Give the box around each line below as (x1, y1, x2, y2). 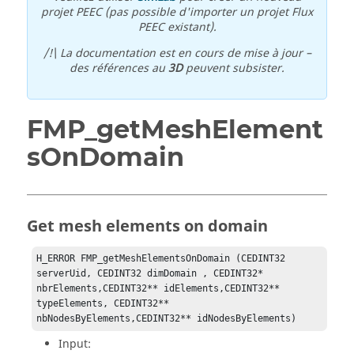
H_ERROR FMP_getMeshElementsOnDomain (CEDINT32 (36, 253, 286, 265)
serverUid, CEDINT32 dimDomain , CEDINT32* (36, 268, 264, 280)
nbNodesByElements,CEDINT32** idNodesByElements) (36, 313, 297, 325)
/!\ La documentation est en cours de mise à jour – (43, 45, 311, 62)
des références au (70, 60, 168, 77)
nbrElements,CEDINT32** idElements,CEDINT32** (36, 283, 281, 295)
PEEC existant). (137, 19, 217, 36)
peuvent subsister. (183, 60, 284, 77)
